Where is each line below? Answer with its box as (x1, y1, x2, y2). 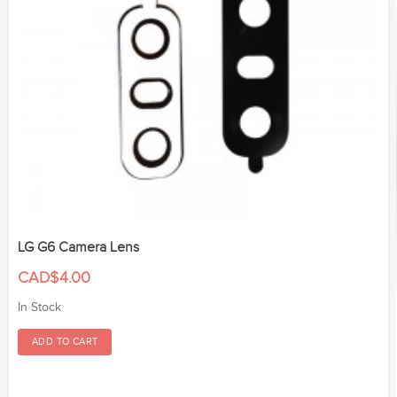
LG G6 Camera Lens (18, 238, 139, 256)
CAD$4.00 (18, 268, 90, 287)
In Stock (18, 300, 61, 315)
